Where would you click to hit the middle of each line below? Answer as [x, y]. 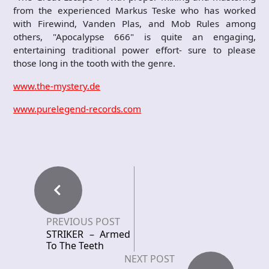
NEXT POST [150, 259]
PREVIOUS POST [83, 222]
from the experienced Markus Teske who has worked [134, 10]
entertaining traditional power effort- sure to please [134, 50]
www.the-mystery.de [57, 86]
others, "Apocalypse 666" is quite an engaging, [134, 37]
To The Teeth [75, 246]
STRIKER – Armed [88, 234]
